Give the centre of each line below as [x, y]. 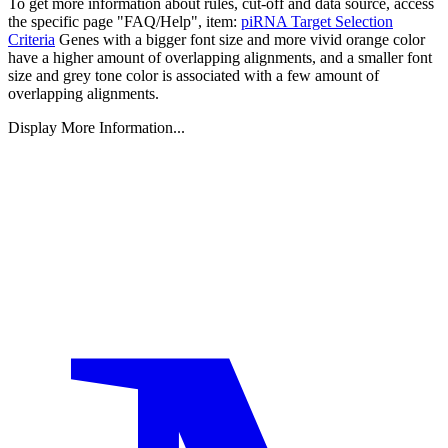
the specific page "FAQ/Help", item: [124, 21]
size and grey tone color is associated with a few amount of [193, 75]
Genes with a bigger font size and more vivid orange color [242, 39]
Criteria [31, 39]
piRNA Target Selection [317, 21]
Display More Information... [96, 127]
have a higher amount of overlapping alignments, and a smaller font [220, 57]
